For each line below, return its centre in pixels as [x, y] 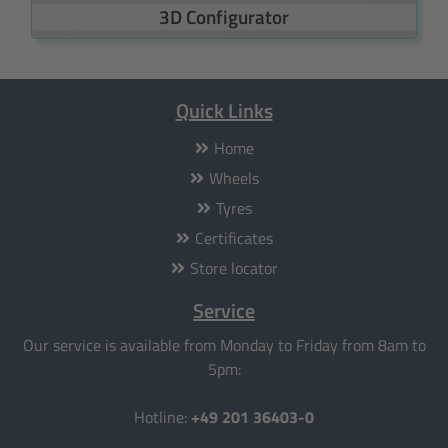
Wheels [233, 177]
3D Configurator [224, 16]
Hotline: [162, 416]
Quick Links [224, 110]
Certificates [233, 237]
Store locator [233, 267]
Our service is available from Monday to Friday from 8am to [224, 344]
